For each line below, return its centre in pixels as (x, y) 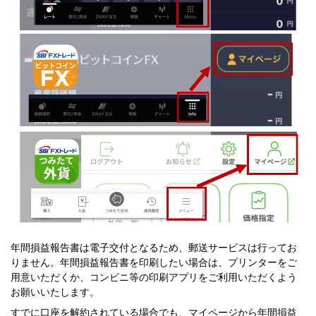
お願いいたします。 (55, 292)
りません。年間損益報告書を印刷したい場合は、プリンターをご (154, 263)
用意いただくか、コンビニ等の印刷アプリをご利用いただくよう (154, 278)
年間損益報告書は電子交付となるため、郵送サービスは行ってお (154, 248)
